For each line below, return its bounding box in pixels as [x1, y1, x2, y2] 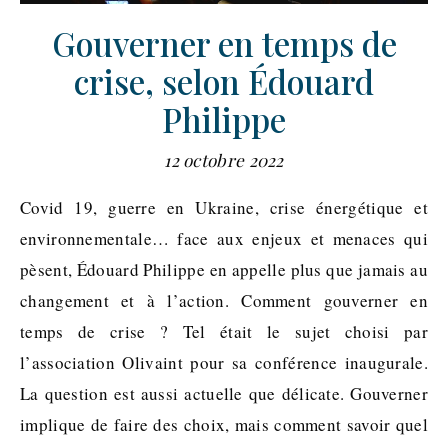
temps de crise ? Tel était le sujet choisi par [20, 319, 428, 343]
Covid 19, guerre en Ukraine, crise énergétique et [20, 195, 32, 219]
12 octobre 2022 [164, 148, 284, 171]
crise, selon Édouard [74, 58, 374, 103]
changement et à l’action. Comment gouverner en [20, 288, 428, 312]
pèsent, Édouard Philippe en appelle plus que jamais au [20, 257, 428, 281]
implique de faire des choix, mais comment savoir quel [20, 412, 428, 436]
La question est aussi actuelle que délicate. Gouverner [20, 381, 428, 405]
